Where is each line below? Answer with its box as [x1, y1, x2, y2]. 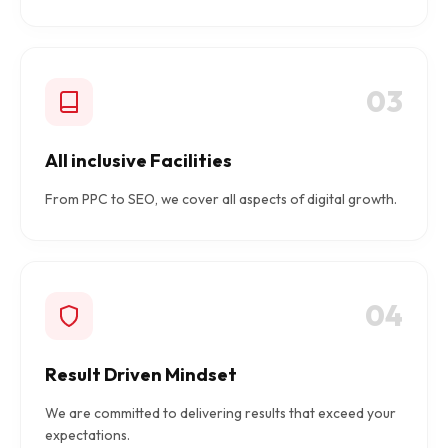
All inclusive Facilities [45, 149, 232, 173]
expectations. [45, 426, 130, 445]
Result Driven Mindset [45, 363, 237, 387]
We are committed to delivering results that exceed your [45, 404, 396, 423]
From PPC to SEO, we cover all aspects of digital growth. [45, 190, 397, 209]
